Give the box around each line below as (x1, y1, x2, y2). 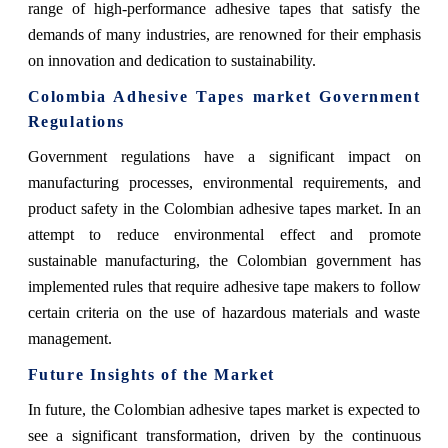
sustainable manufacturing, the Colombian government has (27, 251, 421, 269)
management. (27, 329, 112, 347)
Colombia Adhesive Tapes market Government (27, 87, 421, 105)
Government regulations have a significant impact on (27, 147, 421, 165)
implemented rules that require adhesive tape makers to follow (27, 277, 421, 295)
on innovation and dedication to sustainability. (27, 51, 316, 69)
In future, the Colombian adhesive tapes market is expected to (27, 400, 421, 418)
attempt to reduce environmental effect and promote (27, 225, 421, 243)
